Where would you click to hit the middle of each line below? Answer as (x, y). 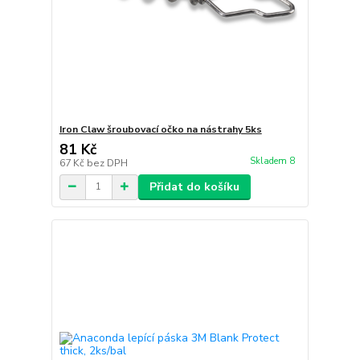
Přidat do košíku (194, 186)
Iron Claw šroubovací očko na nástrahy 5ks (160, 129)
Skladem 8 (273, 161)
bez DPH (107, 163)
